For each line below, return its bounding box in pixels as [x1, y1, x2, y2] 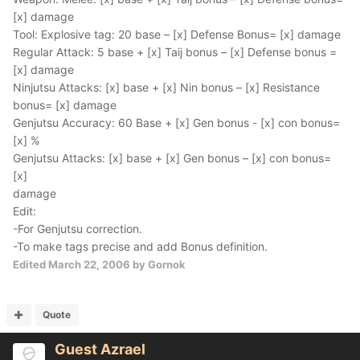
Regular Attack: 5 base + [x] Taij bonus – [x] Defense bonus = [13, 45, 337, 59]
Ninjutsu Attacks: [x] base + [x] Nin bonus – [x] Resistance [13, 80, 320, 94]
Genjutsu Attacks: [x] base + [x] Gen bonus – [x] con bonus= [13, 151, 331, 165]
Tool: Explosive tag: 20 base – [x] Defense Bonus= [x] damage [13, 27, 341, 41]
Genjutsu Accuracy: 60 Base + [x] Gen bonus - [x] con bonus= [13, 116, 340, 129]
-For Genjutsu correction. [13, 222, 142, 235]
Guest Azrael [55, 341, 145, 358]
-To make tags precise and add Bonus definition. [13, 239, 268, 253]
